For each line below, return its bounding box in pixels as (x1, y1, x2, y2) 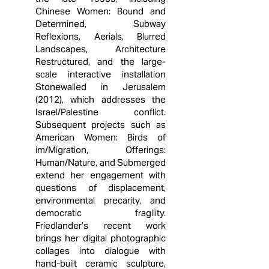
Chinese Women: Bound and (35, 5, 166, 17)
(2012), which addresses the (35, 94, 166, 105)
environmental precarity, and (35, 195, 166, 206)
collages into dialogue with (35, 245, 166, 256)
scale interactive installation (35, 68, 166, 80)
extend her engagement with (35, 169, 166, 181)
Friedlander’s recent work (35, 220, 166, 231)
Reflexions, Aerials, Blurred (35, 31, 166, 42)
